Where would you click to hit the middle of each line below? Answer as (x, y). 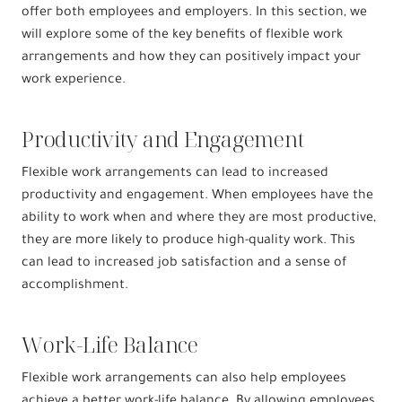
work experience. (74, 80)
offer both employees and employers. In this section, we (194, 13)
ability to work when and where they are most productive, (199, 218)
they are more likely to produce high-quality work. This (188, 241)
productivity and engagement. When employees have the (197, 196)
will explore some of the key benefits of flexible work (182, 35)
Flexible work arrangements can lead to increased (175, 174)
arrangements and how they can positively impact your (191, 58)
